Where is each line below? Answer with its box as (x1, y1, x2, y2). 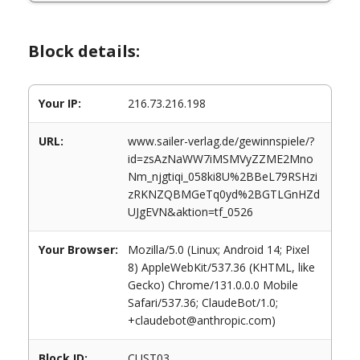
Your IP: (39, 96, 81, 111)
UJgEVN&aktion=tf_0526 (128, 204, 253, 219)
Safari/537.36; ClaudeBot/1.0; (128, 295, 278, 310)
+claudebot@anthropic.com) (128, 313, 276, 328)
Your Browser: (39, 242, 118, 257)
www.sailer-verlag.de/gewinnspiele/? (128, 133, 314, 149)
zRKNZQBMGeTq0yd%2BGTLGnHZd (128, 186, 320, 202)
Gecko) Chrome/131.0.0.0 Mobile (128, 277, 298, 292)
